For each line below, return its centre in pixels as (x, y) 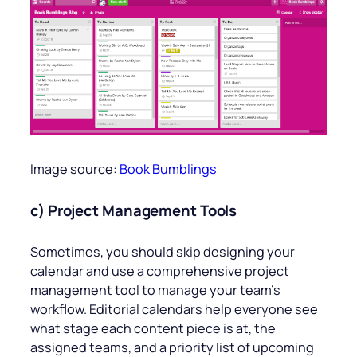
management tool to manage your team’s (155, 290)
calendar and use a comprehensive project (160, 271)
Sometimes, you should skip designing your (163, 252)
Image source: (74, 169)
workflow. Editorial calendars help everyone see (174, 310)
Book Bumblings (167, 169)
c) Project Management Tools (134, 211)
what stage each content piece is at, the (153, 329)
